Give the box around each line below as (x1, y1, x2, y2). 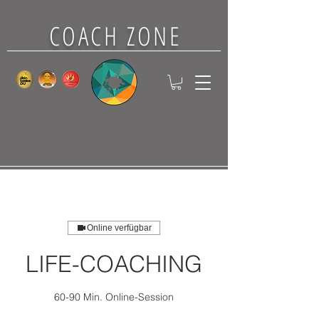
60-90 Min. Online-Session (54, 291, 174, 303)
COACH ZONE (48, 19, 182, 53)
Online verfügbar (87, 223, 152, 233)
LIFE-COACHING (26, 250, 202, 278)
